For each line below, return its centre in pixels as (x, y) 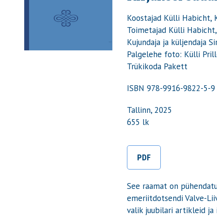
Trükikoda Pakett (157, 66)
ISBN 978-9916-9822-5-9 (171, 88)
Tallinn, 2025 (150, 110)
